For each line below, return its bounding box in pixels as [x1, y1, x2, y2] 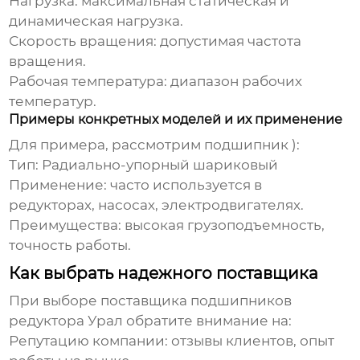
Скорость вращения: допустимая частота [9, 33, 302, 50]
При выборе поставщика [9, 292, 191, 309]
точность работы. [9, 237, 132, 254]
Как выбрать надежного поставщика [9, 264, 319, 284]
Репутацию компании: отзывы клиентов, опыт [9, 333, 335, 350]
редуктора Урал [9, 313, 124, 329]
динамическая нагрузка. [9, 13, 184, 30]
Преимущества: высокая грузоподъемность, [9, 217, 325, 234]
